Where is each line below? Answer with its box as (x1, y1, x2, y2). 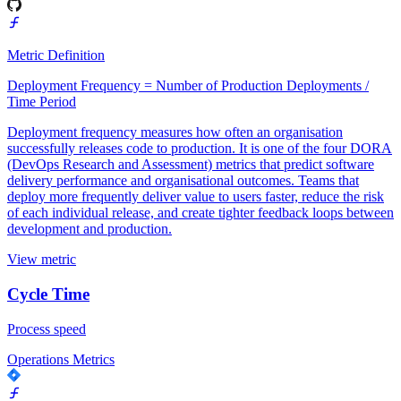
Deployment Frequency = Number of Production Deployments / (7, 78, 369, 94)
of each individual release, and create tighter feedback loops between (7, 205, 394, 221)
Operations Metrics (7, 351, 115, 367)
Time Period (7, 94, 76, 110)
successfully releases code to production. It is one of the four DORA (7, 141, 392, 157)
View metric (7, 252, 76, 268)
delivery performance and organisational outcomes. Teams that (7, 173, 359, 189)
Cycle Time (7, 284, 90, 303)
